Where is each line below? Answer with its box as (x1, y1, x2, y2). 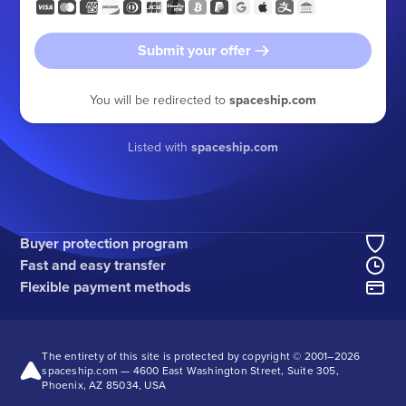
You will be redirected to (90, 90, 229, 109)
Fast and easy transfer (20, 254, 167, 275)
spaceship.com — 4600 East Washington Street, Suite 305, (42, 362, 339, 378)
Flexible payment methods (20, 275, 192, 297)
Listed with (128, 137, 191, 156)
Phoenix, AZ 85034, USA (42, 376, 166, 392)
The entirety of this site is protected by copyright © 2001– (42, 347, 334, 363)
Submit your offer (137, 39, 251, 61)
